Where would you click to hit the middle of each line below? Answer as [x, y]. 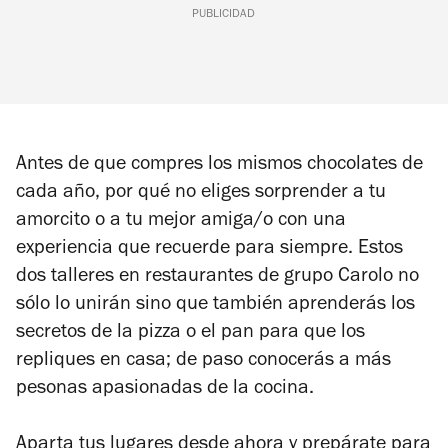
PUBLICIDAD [224, 14]
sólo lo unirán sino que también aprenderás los [215, 305]
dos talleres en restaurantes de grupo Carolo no [217, 277]
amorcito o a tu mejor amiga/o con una [181, 221]
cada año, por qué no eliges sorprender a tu [201, 193]
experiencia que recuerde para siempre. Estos [209, 249]
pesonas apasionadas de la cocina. [167, 389]
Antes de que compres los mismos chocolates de [219, 165]
